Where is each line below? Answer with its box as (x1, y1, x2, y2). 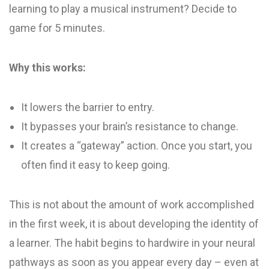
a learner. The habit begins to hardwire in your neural (9, 237, 255, 249)
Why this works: (9, 61, 86, 74)
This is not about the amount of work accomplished (9, 198, 254, 211)
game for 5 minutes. (9, 22, 105, 34)
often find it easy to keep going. (21, 159, 170, 171)
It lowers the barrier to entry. (21, 101, 154, 113)
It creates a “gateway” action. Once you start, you (21, 139, 252, 152)
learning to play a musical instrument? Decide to (9, 2, 237, 15)
